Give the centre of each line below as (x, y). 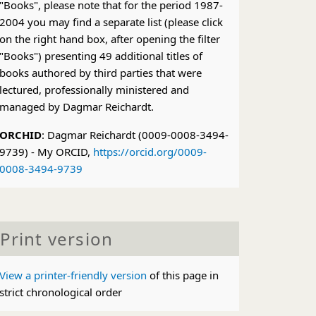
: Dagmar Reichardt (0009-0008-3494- (135, 135)
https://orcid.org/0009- (150, 152)
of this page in (182, 275)
